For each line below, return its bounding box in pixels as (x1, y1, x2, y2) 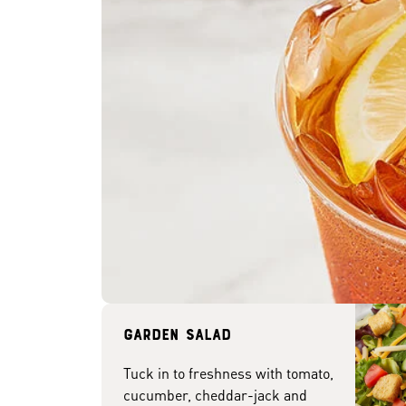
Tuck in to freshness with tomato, (123, 363, 333, 382)
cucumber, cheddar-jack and (123, 385, 307, 404)
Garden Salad (123, 328, 231, 344)
